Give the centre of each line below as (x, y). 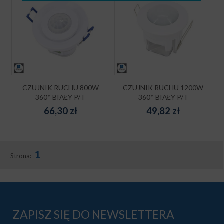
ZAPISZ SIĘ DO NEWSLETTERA (93, 214)
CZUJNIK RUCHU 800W (60, 87)
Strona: (22, 156)
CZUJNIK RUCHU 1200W (163, 87)
